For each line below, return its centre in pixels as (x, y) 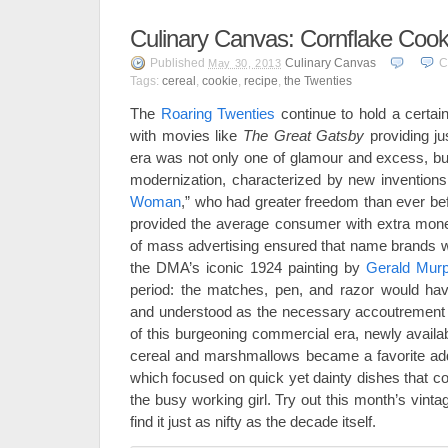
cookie (220, 81)
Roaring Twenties (218, 114)
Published (179, 63)
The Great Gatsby (303, 136)
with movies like (186, 136)
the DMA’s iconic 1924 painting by (248, 268)
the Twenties (318, 81)
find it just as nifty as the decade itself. (253, 422)
